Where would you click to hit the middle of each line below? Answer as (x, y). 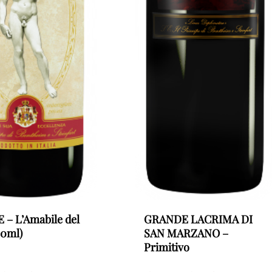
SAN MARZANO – (186, 233)
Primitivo (166, 247)
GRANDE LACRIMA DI (198, 219)
